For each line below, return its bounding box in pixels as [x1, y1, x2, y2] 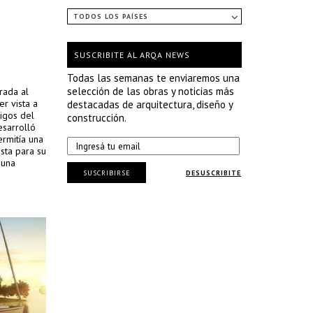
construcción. [67, 111, 126, 124]
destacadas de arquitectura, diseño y [67, 98, 233, 111]
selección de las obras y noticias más [67, 85, 234, 98]
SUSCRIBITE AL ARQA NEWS [74, 50, 190, 60]
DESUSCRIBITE [186, 168, 241, 177]
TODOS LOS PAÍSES [73, 12, 148, 21]
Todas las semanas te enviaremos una [67, 71, 240, 85]
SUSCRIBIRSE [82, 168, 131, 177]
